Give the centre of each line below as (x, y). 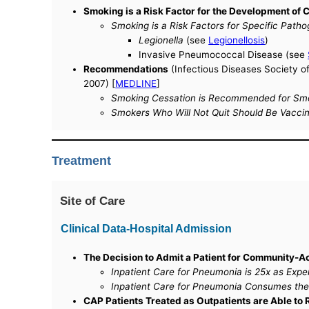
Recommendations (126, 69)
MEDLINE (136, 84)
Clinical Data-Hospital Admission (147, 229)
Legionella (161, 40)
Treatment (82, 161)
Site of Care (93, 200)
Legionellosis (237, 40)
